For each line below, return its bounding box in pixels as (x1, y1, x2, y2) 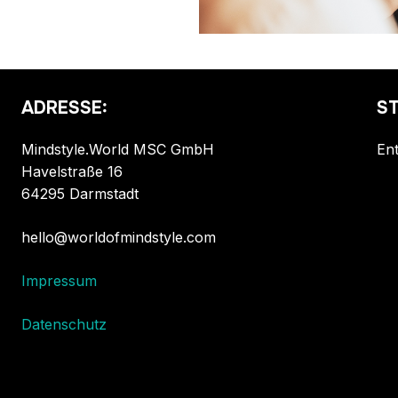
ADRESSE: (21, 97, 107, 120)
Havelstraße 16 (21, 163, 123, 181)
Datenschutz (21, 315, 107, 334)
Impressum (21, 272, 97, 291)
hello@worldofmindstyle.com (21, 228, 216, 247)
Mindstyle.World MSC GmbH (21, 140, 214, 159)
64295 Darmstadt (21, 185, 139, 203)
